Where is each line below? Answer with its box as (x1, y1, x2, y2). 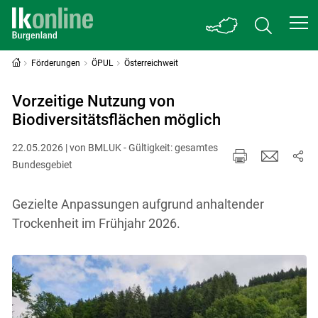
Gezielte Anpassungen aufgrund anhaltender (11, 196, 264, 212)
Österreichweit (124, 58, 178, 68)
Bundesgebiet (11, 158, 72, 170)
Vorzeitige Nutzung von (11, 92, 175, 110)
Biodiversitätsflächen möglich (11, 111, 221, 128)
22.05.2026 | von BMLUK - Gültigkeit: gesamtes (11, 141, 218, 153)
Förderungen (31, 58, 81, 68)
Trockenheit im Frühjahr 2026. (11, 215, 180, 231)
